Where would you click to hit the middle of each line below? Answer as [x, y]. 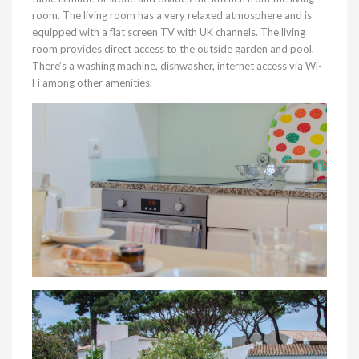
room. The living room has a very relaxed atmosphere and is [172, 15]
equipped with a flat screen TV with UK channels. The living [169, 32]
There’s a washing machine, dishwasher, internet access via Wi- [177, 66]
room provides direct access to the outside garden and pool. [173, 49]
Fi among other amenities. [92, 83]
